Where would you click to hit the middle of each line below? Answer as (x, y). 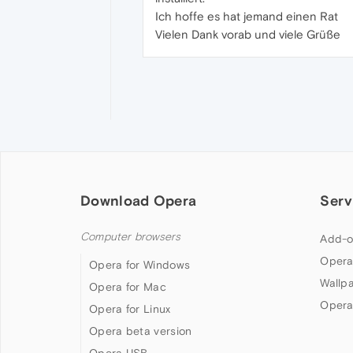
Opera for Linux (130, 309)
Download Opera (139, 201)
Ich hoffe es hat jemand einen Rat (247, 16)
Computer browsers (131, 237)
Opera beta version (141, 331)
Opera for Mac (128, 287)
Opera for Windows (140, 265)
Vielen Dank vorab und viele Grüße (248, 34)
